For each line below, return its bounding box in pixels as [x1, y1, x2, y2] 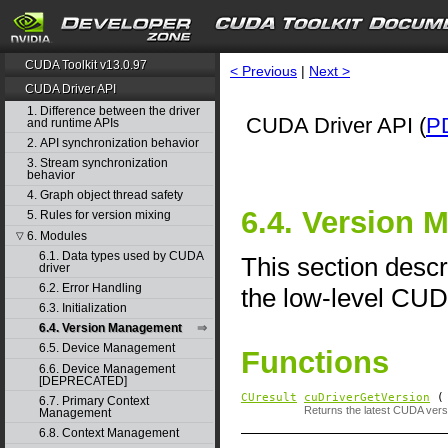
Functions [241, 345, 389, 380]
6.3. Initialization [38, 301, 127, 316]
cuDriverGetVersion [304, 391, 430, 405]
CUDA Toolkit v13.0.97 [25, 58, 148, 72]
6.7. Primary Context [38, 393, 149, 408]
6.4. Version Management [38, 321, 182, 336]
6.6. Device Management [38, 361, 175, 376]
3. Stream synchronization [26, 155, 168, 170]
